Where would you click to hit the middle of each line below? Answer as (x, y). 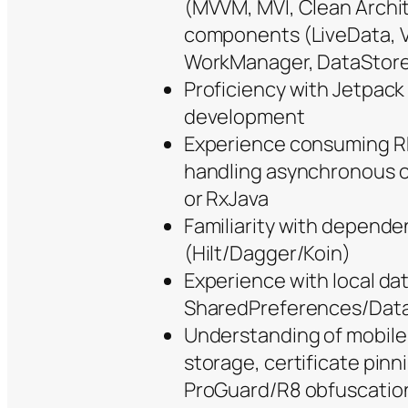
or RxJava (226, 199)
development (244, 117)
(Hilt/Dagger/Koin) (267, 254)
